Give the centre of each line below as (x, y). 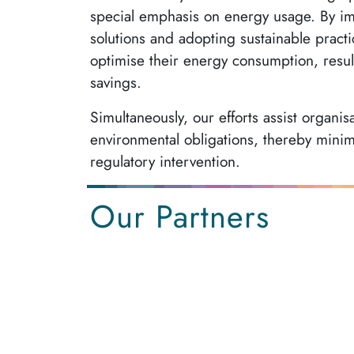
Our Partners (180, 217)
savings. (116, 83)
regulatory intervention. (165, 162)
